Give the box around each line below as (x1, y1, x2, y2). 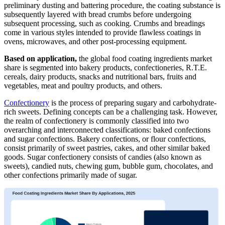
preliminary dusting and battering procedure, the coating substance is (4, 1, 220, 10)
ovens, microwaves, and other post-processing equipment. (4, 37, 187, 46)
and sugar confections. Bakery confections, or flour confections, (4, 135, 206, 144)
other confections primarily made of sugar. (4, 171, 137, 180)
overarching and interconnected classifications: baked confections (4, 126, 210, 135)
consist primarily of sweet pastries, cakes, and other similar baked (4, 144, 210, 153)
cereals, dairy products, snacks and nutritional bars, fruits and (4, 72, 196, 81)
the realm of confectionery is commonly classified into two (4, 117, 189, 126)
